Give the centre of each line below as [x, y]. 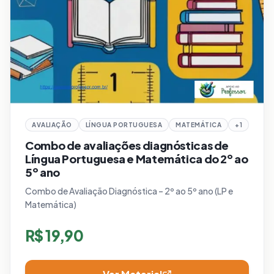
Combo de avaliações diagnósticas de [127, 146]
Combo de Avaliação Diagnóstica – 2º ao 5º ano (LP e [129, 191]
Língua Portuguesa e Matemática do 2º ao [137, 159]
